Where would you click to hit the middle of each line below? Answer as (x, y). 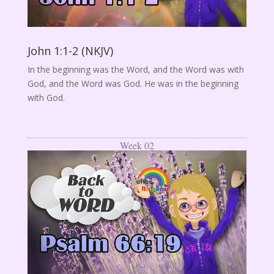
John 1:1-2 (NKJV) (70, 51)
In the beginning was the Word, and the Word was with (135, 70)
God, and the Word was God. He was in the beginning (133, 84)
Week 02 (137, 146)
